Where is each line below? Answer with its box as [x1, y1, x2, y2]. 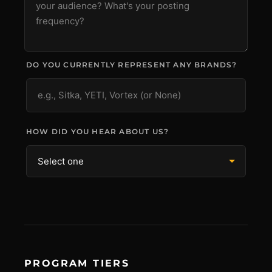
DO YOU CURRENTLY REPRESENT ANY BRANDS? [26, 60, 237, 69]
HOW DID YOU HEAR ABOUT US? [26, 127, 169, 136]
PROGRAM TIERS [24, 257, 130, 269]
